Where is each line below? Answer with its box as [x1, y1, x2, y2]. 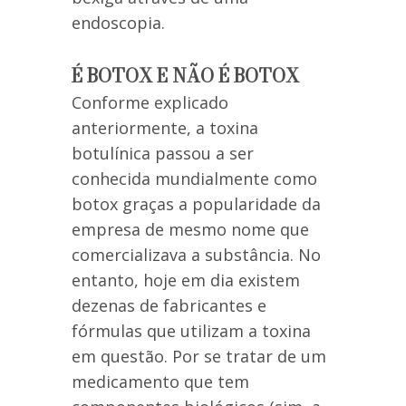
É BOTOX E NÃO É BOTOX [72, 62, 299, 91]
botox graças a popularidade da [72, 193, 321, 216]
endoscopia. [72, 12, 165, 34]
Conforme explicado [72, 92, 228, 114]
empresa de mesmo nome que [72, 218, 309, 241]
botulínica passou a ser [72, 142, 254, 165]
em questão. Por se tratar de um [72, 345, 326, 368]
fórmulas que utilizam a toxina [72, 320, 311, 343]
